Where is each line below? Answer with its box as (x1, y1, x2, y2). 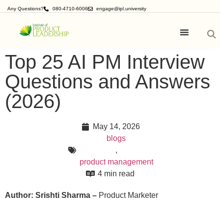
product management (79, 158, 153, 166)
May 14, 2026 (92, 122, 140, 131)
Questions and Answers (5, 71, 210, 92)
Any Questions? (7, 6, 44, 11)
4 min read (98, 169, 135, 178)
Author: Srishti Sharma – (5, 191, 99, 199)
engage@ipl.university (96, 6, 146, 11)
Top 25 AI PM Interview (5, 51, 205, 73)
